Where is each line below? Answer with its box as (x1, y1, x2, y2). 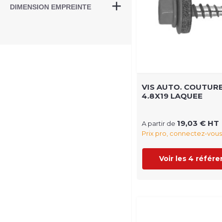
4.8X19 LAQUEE (142, 91, 203, 101)
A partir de (142, 119, 177, 128)
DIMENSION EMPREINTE (10, 3, 91, 11)
